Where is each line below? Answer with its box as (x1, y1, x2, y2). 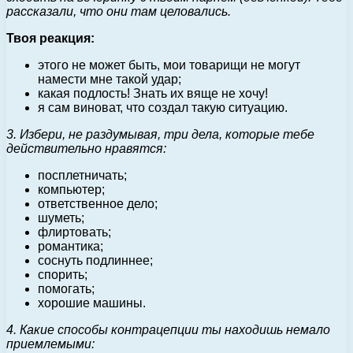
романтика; (38, 239, 103, 253)
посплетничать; (38, 168, 127, 182)
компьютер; (38, 182, 105, 196)
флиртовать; (38, 225, 111, 239)
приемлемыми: (6, 336, 95, 351)
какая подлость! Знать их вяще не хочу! (38, 86, 268, 100)
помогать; (38, 281, 95, 295)
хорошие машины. (38, 295, 146, 310)
